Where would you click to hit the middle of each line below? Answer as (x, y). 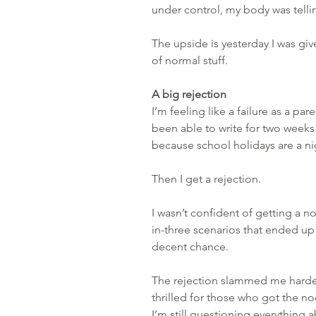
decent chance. (190, 247)
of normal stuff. (190, 60)
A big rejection (189, 94)
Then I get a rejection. (206, 179)
